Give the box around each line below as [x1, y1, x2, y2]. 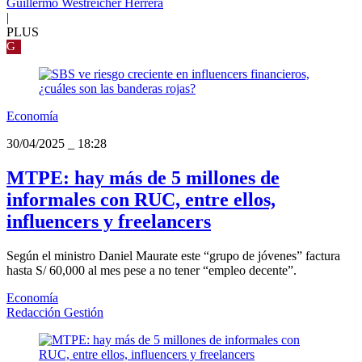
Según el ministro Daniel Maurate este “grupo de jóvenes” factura [6, 249, 340, 263]
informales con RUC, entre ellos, [6, 189, 276, 211]
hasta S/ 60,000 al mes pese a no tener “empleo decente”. [6, 263, 297, 278]
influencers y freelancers [6, 211, 211, 233]
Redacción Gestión [6, 305, 103, 320]
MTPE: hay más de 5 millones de [6, 167, 280, 189]
